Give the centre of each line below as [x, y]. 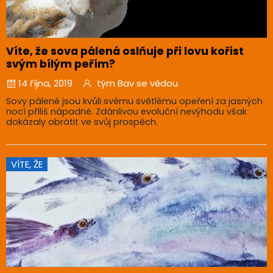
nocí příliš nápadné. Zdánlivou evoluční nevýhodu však [126, 111]
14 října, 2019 [45, 83]
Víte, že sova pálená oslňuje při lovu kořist [125, 51]
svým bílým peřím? [61, 64]
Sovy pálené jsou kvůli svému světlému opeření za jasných [134, 101]
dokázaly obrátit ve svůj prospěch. [82, 122]
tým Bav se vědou [137, 83]
